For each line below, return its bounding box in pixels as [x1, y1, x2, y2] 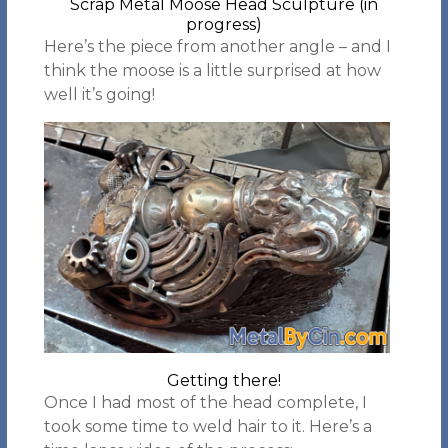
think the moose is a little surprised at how [43, 61, 381, 80]
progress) [185, 15, 262, 34]
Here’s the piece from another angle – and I [43, 37, 391, 56]
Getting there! [166, 371, 281, 390]
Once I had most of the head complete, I [43, 393, 367, 412]
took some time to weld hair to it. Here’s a [43, 417, 372, 436]
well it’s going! [43, 85, 155, 104]
